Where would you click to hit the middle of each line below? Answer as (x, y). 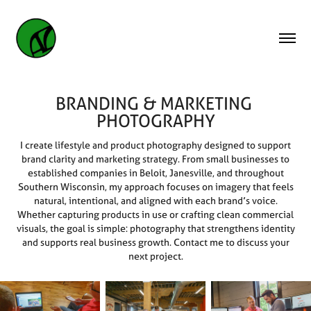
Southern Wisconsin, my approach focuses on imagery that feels (155, 187)
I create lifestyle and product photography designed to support (155, 145)
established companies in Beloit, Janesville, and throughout (155, 173)
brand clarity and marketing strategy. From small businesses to (155, 159)
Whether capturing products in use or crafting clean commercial (155, 215)
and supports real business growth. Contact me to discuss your (155, 242)
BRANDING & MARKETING (153, 103)
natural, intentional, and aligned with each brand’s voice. (155, 201)
